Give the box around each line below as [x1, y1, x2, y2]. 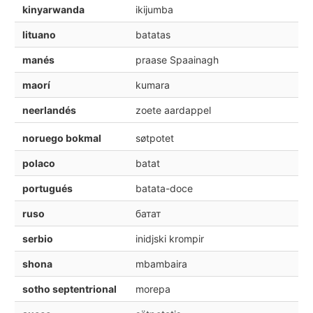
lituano [22, 29, 56, 41]
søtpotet [135, 131, 174, 144]
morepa [135, 282, 170, 295]
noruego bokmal [22, 131, 101, 144]
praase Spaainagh [135, 54, 219, 66]
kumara [135, 79, 170, 92]
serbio [22, 232, 53, 245]
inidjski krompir [135, 232, 204, 245]
